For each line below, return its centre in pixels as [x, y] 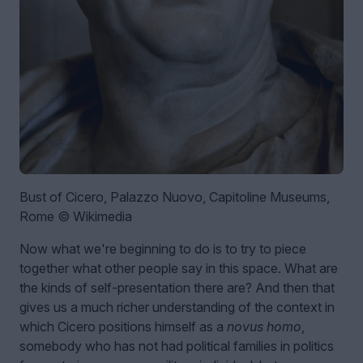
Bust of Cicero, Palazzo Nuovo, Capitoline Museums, [175, 196]
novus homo [264, 326]
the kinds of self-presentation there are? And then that [177, 287]
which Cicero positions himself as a [123, 326]
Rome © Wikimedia [76, 216]
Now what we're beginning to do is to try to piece [163, 248]
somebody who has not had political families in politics [177, 346]
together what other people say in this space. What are [179, 268]
